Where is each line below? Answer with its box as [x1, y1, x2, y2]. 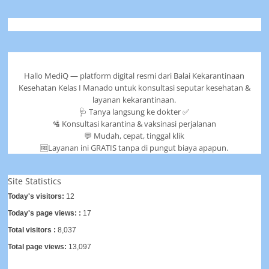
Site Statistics [8, 175, 62, 187]
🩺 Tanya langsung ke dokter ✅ [79, 106, 190, 117]
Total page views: [8, 242, 69, 251]
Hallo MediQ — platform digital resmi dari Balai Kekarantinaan [24, 70, 245, 81]
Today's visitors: [8, 192, 67, 201]
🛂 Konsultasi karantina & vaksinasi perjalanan [52, 118, 217, 129]
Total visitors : [8, 225, 58, 234]
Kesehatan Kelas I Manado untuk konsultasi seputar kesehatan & [18, 82, 250, 93]
